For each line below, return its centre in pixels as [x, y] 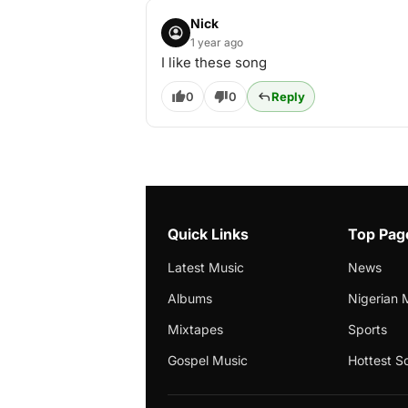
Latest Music [206, 267]
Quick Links [208, 234]
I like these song [214, 62]
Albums [190, 298]
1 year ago [217, 42]
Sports [368, 329]
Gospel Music [208, 360]
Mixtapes [195, 329]
